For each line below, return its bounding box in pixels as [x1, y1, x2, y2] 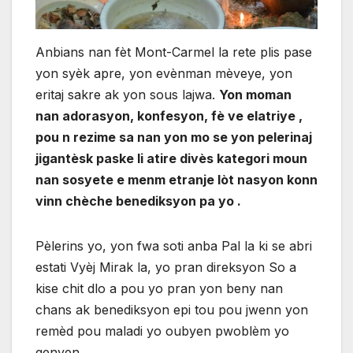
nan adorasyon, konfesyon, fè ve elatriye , [35, 107, 303, 124]
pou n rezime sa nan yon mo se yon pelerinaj [35, 128, 312, 145]
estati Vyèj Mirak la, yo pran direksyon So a [35, 258, 296, 275]
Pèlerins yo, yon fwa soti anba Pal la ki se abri [35, 237, 312, 254]
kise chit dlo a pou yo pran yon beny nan [35, 280, 283, 296]
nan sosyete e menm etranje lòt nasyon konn [35, 171, 318, 188]
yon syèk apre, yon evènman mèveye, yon [35, 65, 292, 81]
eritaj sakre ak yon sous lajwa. [35, 86, 219, 102]
